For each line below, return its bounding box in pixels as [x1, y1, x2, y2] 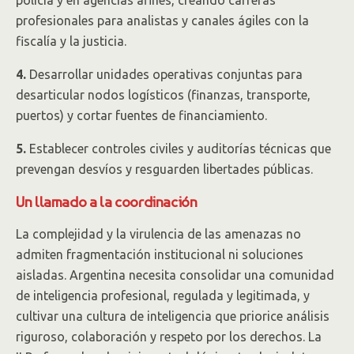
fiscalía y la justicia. [16, 34, 126, 48]
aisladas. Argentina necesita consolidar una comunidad [16, 268, 334, 282]
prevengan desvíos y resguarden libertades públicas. [16, 162, 313, 176]
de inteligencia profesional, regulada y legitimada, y [16, 288, 310, 303]
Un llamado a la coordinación [16, 193, 198, 210]
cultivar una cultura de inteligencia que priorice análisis [16, 309, 330, 323]
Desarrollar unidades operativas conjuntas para [26, 67, 303, 81]
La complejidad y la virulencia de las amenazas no [16, 227, 301, 241]
